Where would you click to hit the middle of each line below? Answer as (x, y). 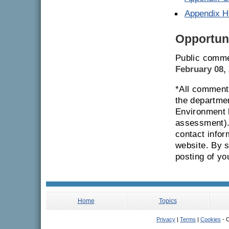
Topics (168, 201)
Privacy (166, 220)
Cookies (211, 220)
